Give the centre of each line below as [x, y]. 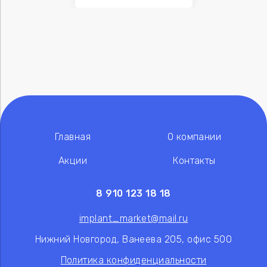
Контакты [194, 160]
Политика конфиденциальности [133, 260]
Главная [73, 136]
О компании [194, 136]
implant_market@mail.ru [133, 218]
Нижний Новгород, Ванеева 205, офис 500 [133, 239]
